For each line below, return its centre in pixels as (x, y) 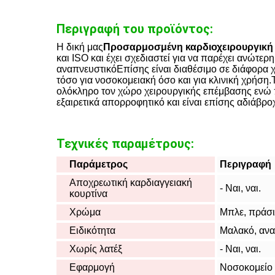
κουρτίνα (88, 194)
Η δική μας (80, 47)
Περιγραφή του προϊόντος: (135, 29)
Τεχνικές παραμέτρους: (125, 144)
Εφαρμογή (92, 267)
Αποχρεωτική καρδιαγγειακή (131, 183)
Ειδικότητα (92, 230)
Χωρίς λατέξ (96, 249)
